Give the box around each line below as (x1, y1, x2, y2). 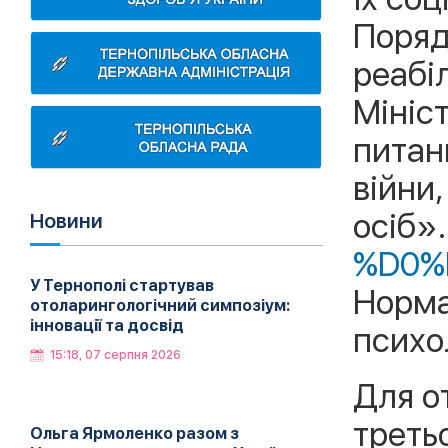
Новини (30, 209, 103, 233)
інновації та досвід (30, 316, 184, 335)
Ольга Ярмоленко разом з (30, 424, 239, 443)
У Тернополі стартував (30, 276, 214, 295)
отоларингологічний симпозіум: (30, 296, 290, 315)
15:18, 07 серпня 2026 (50, 348, 181, 362)
